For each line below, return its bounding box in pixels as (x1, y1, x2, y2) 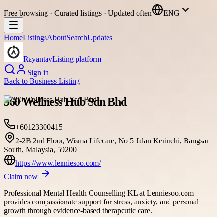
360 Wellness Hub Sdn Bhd (4, 95, 126, 108)
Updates (87, 33, 112, 42)
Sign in (27, 68, 49, 77)
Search (66, 33, 87, 42)
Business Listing (30, 77, 80, 85)
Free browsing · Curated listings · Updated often (4, 9, 152, 17)
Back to (4, 77, 30, 85)
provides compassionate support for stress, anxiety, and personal (4, 197, 199, 206)
